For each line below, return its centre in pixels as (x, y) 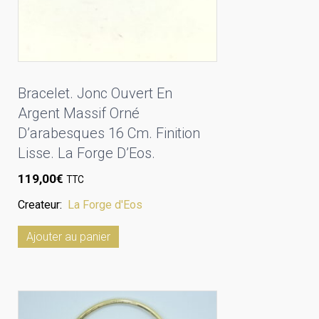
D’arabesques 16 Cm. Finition (109, 134)
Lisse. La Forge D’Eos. (87, 153)
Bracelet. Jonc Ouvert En (95, 94)
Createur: (43, 204)
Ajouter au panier (68, 236)
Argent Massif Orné (79, 114)
